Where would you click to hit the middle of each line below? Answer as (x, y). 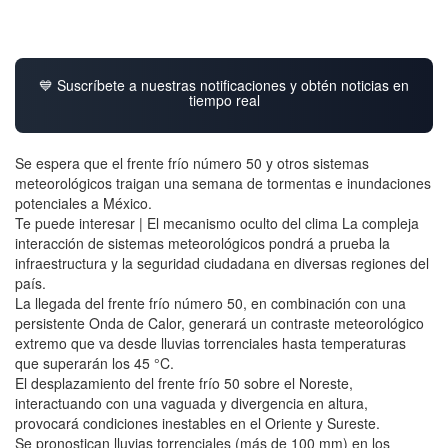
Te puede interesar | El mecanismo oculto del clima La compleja (217, 223)
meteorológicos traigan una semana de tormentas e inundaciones (223, 183)
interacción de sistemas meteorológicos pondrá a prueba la (202, 243)
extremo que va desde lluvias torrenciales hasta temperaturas (210, 343)
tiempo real (224, 100)
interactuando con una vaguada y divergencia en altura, (191, 403)
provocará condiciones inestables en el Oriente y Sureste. (197, 423)
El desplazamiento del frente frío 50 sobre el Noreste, (184, 383)
